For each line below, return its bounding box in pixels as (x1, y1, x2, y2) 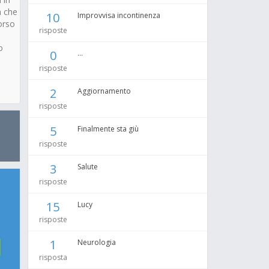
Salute (77, 162, 98, 172)
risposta (38, 252, 67, 262)
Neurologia (77, 237, 116, 247)
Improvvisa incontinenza (77, 10, 160, 20)
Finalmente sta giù (77, 124, 139, 134)
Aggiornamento (77, 86, 131, 96)
